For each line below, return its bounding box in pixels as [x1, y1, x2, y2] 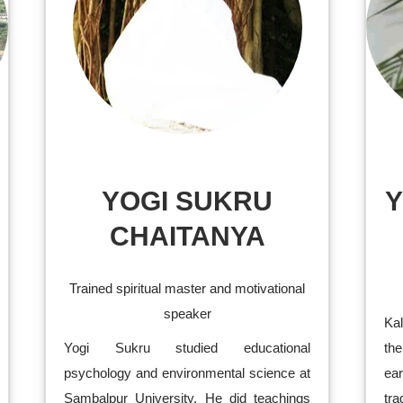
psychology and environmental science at [64, 365, 310, 381]
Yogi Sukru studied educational [64, 340, 310, 355]
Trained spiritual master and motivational [69, 281, 305, 296]
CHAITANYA [109, 221, 265, 251]
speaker [163, 306, 211, 321]
